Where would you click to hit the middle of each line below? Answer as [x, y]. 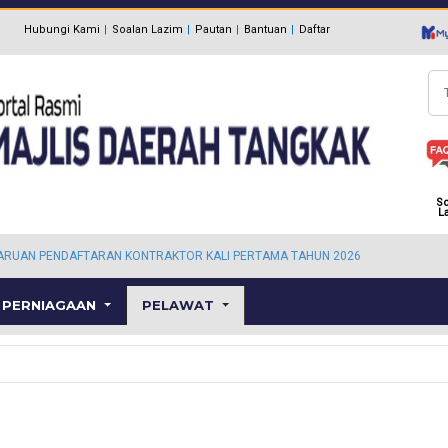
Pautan [213, 29]
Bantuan [265, 29]
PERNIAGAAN [51, 305]
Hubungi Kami [61, 29]
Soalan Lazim [147, 29]
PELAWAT [180, 305]
